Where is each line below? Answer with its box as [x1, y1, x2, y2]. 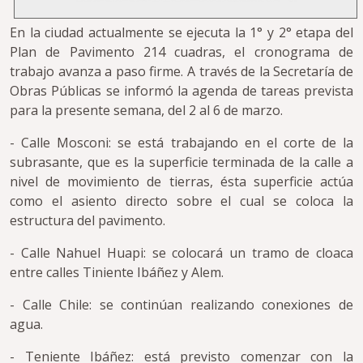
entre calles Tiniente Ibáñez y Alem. [10, 263, 224, 282]
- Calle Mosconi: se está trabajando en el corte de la [10, 134, 353, 152]
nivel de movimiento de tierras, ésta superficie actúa [10, 173, 353, 191]
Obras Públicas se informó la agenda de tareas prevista [10, 82, 353, 100]
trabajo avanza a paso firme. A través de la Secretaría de [10, 62, 353, 81]
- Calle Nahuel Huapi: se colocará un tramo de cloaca [10, 244, 353, 263]
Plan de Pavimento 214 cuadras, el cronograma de [10, 43, 353, 62]
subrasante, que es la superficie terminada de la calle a [10, 153, 353, 172]
